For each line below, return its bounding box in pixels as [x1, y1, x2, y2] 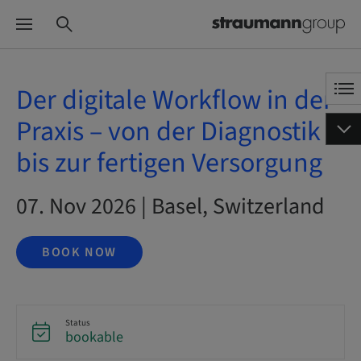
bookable [65, 327, 123, 347]
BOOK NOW [42, 243, 117, 261]
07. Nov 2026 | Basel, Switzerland [16, 190, 325, 222]
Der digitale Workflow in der [16, 81, 333, 120]
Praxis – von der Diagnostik [16, 112, 321, 151]
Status [65, 317, 90, 329]
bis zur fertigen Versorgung [16, 143, 322, 183]
